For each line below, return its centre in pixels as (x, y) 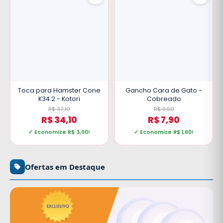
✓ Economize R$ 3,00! (59, 132)
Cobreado (164, 99)
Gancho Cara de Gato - (164, 90)
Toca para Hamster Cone (59, 90)
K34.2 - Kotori (59, 99)
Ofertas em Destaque (65, 167)
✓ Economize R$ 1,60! (164, 132)
